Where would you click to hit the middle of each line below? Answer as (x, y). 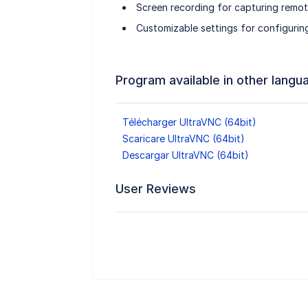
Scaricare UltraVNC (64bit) (183, 139)
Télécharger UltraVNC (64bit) (189, 122)
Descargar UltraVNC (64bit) (185, 155)
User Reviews (155, 189)
